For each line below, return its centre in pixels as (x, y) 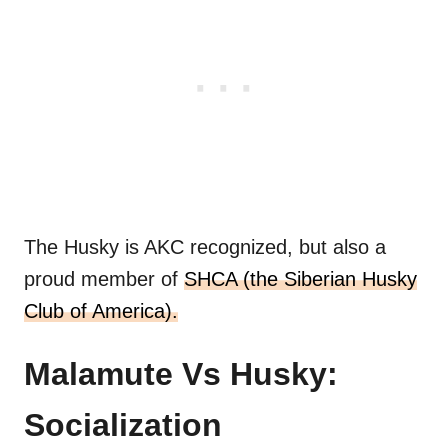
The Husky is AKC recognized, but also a (205, 247)
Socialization (123, 425)
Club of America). (101, 311)
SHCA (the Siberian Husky (300, 279)
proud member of (104, 279)
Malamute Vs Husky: (181, 374)
